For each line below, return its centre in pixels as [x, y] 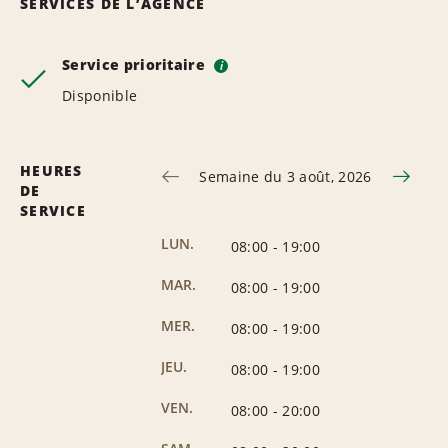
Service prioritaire [136, 64]
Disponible [100, 95]
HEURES [51, 170]
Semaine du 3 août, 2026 [285, 176]
